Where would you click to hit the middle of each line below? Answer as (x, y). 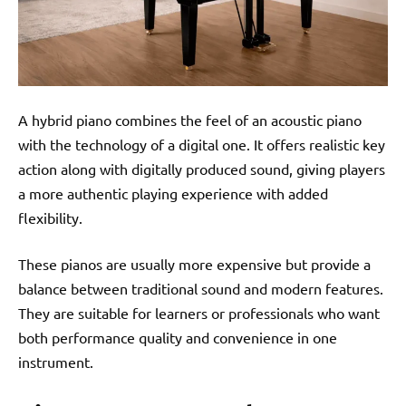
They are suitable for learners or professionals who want (199, 312)
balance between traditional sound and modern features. (201, 288)
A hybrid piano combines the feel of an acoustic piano (190, 119)
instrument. (56, 361)
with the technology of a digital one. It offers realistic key (202, 144)
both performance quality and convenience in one (178, 337)
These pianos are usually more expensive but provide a (194, 263)
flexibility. (50, 217)
